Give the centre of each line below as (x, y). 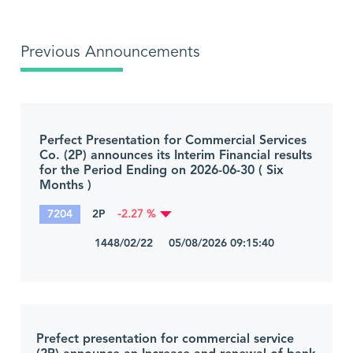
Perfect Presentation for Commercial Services (173, 141)
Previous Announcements (110, 53)
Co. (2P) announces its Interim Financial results (176, 156)
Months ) (65, 186)
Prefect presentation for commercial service (165, 339)
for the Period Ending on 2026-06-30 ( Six (162, 171)
